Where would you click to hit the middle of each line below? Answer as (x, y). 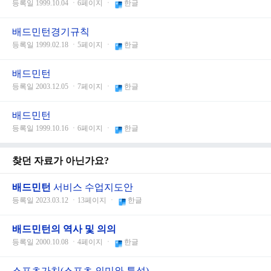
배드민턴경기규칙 (51, 32)
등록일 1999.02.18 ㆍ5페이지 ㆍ (62, 45)
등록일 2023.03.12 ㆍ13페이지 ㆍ (64, 201)
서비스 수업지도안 (92, 188)
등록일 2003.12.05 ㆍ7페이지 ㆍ (62, 87)
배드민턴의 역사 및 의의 (64, 229)
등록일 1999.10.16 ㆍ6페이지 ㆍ (62, 129)
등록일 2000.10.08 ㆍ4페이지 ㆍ (62, 242)
